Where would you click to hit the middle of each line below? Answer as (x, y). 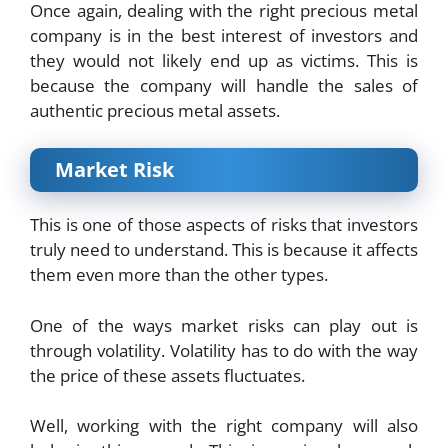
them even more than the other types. (179, 275)
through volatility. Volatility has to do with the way (224, 350)
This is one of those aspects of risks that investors (224, 225)
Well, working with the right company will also (224, 426)
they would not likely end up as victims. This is (224, 60)
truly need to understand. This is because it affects (224, 250)
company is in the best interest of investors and (224, 35)
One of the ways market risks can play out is (224, 325)
